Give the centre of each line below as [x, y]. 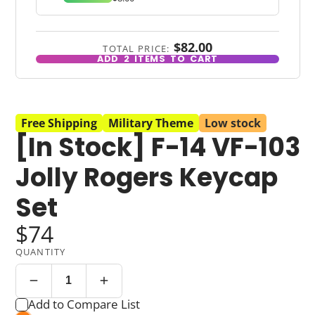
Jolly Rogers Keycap [146, 177]
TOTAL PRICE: [136, 48]
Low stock [232, 123]
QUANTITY [40, 251]
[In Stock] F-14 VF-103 [157, 147]
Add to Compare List [84, 304]
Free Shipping [59, 123]
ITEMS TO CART [175, 58]
